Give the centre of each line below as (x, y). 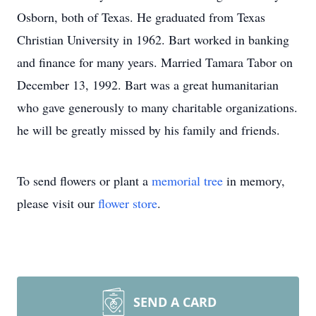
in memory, (254, 181)
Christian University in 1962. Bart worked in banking (153, 39)
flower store (128, 203)
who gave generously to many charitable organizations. (157, 107)
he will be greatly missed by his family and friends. (148, 130)
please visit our (57, 203)
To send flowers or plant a (84, 181)
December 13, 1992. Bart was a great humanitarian (148, 85)
